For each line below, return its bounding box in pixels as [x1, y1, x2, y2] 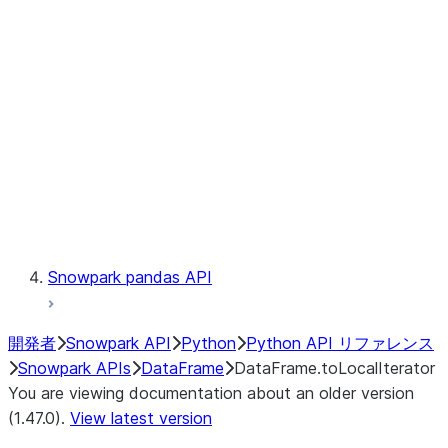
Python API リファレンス [246, 333, 434, 353]
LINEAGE [128, 67, 196, 87]
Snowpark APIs [18, 358, 131, 378]
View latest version [70, 408, 212, 428]
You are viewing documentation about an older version [8, 383, 414, 403]
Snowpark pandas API [48, 267, 212, 287]
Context [128, 117, 190, 137]
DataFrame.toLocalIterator [234, 358, 435, 378]
